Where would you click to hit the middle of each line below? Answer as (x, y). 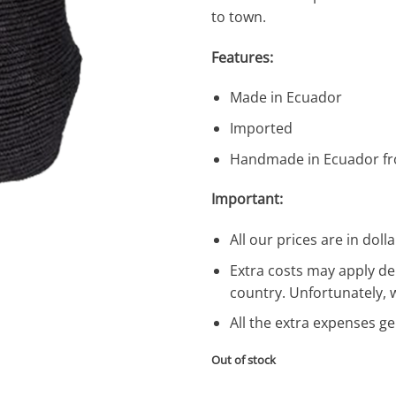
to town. (239, 16)
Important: (247, 199)
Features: (242, 57)
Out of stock (244, 360)
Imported (261, 128)
